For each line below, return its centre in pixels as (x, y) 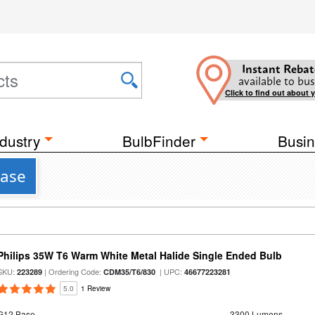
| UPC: (170, 271)
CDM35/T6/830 (130, 272)
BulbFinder (159, 141)
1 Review (96, 288)
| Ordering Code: (73, 271)
